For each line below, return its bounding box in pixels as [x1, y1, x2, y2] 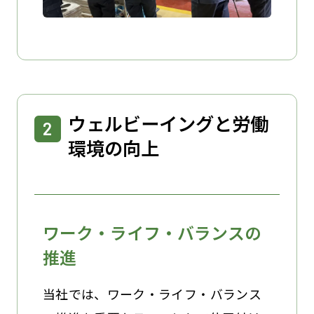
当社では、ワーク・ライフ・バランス [42, 284, 261, 303]
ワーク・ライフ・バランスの [42, 219, 261, 245]
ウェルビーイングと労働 [67, 109, 268, 137]
